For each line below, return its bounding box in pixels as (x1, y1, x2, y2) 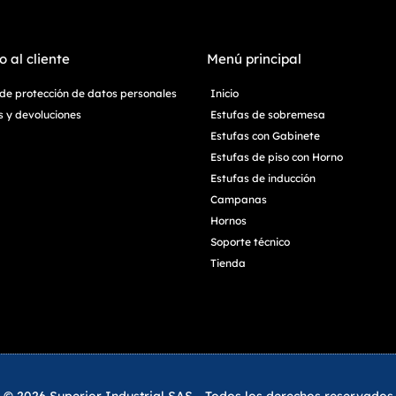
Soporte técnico (210, 234, 290, 248)
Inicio (210, 86, 239, 100)
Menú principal (207, 49, 301, 67)
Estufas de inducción (210, 171, 316, 185)
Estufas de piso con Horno (210, 149, 343, 164)
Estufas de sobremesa (210, 107, 325, 121)
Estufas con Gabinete (210, 128, 320, 142)
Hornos (210, 213, 247, 227)
